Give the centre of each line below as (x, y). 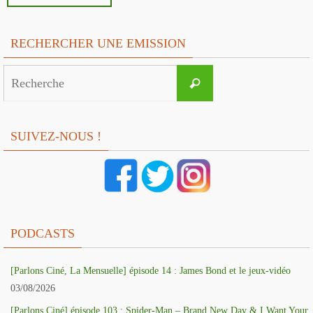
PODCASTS (43, 234)
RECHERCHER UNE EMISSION (98, 44)
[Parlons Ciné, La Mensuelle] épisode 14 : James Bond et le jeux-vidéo (151, 271)
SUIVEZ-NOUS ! (56, 137)
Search (226, 73)
